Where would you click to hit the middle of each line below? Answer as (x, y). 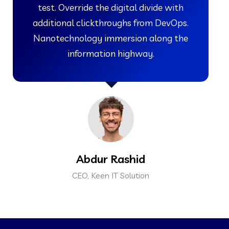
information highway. (111, 53)
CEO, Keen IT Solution (111, 175)
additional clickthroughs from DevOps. (111, 22)
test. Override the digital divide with (111, 7)
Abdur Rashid (111, 159)
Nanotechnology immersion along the (111, 38)
